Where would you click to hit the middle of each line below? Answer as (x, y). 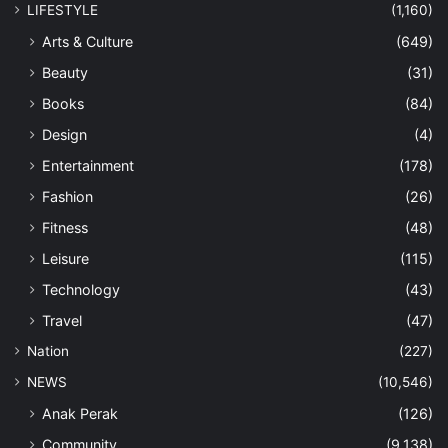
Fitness (65, 227)
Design (64, 134)
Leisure (65, 258)
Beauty (65, 72)
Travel (62, 320)
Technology (81, 289)
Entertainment (88, 165)
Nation (48, 350)
